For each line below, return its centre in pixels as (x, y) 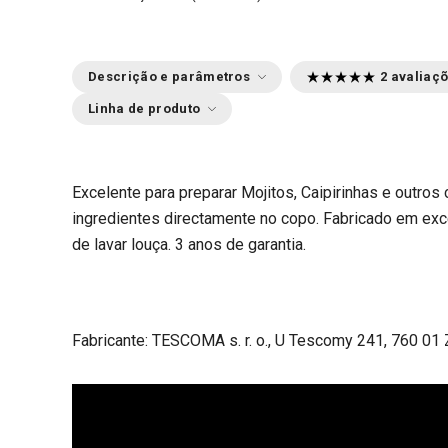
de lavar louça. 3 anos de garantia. (189, 244)
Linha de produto (144, 108)
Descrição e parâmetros (169, 76)
